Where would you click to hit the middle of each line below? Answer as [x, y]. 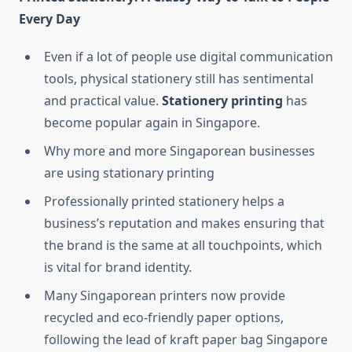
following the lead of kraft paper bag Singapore [186, 340]
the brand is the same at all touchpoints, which [183, 246]
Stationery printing [222, 101]
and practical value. [103, 101]
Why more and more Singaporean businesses [180, 151]
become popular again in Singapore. [152, 123]
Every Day [49, 19]
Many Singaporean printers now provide [165, 296]
